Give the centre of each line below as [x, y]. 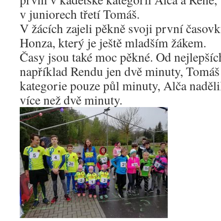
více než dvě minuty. [71, 100]
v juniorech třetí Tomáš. [80, 14]
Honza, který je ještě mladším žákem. [113, 42]
